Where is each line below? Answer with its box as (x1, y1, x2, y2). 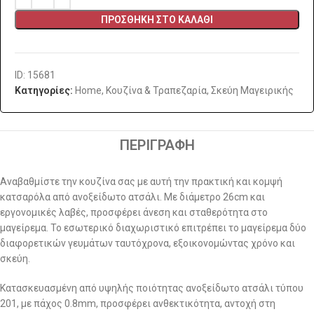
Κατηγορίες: (15, 84, 73, 96)
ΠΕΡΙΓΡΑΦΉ (119, 136, 195, 153)
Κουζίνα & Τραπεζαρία (106, 84, 207, 96)
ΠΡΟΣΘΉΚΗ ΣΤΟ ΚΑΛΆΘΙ (101, 13, 213, 25)
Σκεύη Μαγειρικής (211, 84, 294, 96)
